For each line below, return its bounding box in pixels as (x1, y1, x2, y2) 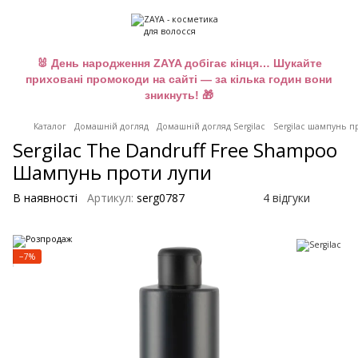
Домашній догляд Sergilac (157, 121, 265, 132)
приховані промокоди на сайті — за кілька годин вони (26, 73, 332, 86)
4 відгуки (263, 190, 310, 205)
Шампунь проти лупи (13, 159, 212, 185)
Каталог (34, 121, 66, 132)
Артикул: (87, 190, 133, 205)
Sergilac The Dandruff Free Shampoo (13, 137, 337, 163)
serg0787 (133, 190, 185, 205)
